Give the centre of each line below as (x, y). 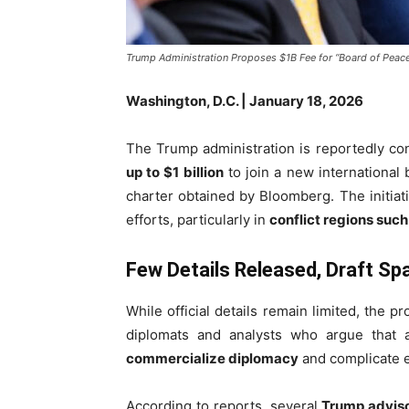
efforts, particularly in (198, 220)
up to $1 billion (175, 172)
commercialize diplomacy (212, 358)
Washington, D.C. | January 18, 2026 (245, 101)
